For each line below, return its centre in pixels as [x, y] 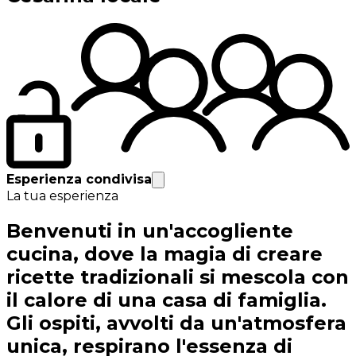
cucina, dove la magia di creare [164, 254]
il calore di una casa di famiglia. [166, 300]
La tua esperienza [62, 196]
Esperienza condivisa [79, 180]
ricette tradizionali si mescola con [178, 277]
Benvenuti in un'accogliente [150, 231]
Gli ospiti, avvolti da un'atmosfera [176, 323]
